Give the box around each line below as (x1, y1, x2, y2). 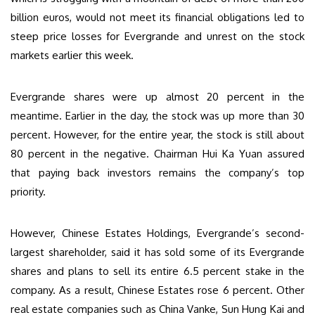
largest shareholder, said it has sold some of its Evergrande (11, 245, 304, 259)
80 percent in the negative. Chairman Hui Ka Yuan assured (11, 146, 304, 160)
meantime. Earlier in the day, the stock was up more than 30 (11, 108, 304, 122)
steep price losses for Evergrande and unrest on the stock (11, 29, 304, 43)
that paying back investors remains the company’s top (11, 165, 304, 179)
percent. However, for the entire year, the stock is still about (11, 127, 304, 141)
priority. (11, 184, 46, 198)
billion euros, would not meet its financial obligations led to (11, 10, 304, 24)
